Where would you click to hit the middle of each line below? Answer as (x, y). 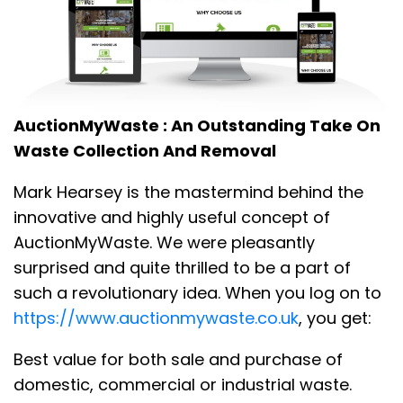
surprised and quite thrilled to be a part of (182, 268)
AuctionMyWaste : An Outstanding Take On (197, 126)
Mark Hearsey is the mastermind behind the (188, 193)
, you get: (335, 318)
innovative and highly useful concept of (172, 218)
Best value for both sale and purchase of (178, 360)
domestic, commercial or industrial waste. (183, 385)
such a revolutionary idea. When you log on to (197, 293)
